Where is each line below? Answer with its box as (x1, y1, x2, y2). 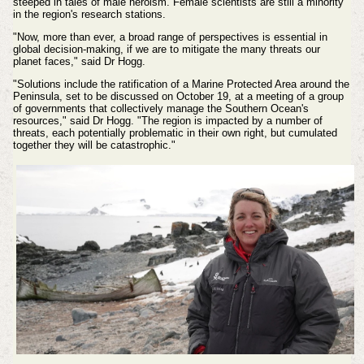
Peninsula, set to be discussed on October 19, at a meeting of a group (12, 89, 344, 102)
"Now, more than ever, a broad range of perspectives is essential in (12, 31, 327, 44)
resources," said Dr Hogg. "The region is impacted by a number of (12, 114, 323, 127)
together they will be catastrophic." (12, 138, 175, 151)
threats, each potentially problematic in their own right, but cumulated (12, 126, 337, 139)
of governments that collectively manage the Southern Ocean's (12, 102, 309, 115)
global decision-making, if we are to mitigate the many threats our (12, 43, 320, 56)
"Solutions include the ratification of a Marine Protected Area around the (12, 77, 349, 90)
